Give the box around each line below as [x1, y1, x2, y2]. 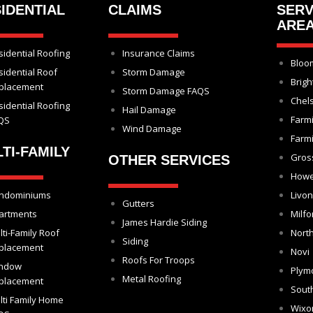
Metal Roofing [122, 272, 181, 286]
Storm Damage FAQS [122, 85, 210, 98]
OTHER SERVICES [108, 152, 230, 168]
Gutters [122, 197, 154, 210]
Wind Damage [122, 122, 182, 136]
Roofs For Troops [122, 254, 195, 267]
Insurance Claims [122, 47, 195, 60]
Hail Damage [122, 103, 176, 117]
